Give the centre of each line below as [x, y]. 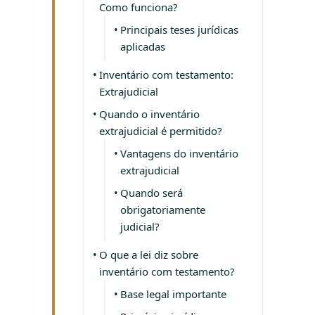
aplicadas [143, 46]
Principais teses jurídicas [179, 30]
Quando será [152, 193]
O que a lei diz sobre [149, 255]
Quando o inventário [149, 114]
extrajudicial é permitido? [161, 131]
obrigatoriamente [163, 210]
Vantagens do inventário [179, 153]
